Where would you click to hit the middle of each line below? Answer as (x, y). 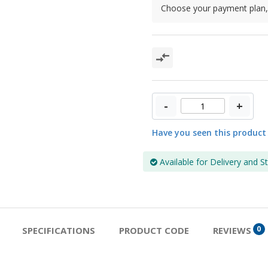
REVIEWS (232, 230)
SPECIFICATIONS (58, 230)
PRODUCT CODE (154, 230)
